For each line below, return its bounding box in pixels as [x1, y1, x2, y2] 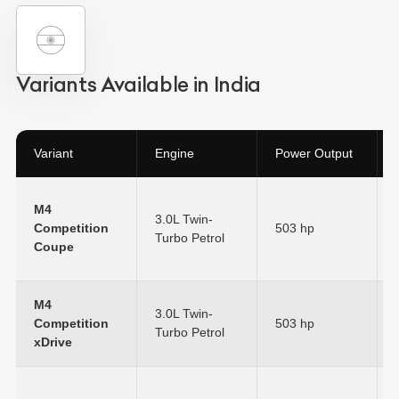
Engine [155, 146, 194, 161]
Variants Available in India [16, 72, 261, 98]
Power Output [275, 146, 353, 161]
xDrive [34, 335, 72, 350]
